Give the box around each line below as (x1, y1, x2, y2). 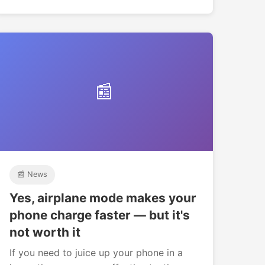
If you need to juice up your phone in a (9, 246, 183, 258)
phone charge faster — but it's (9, 207, 190, 222)
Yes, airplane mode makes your (9, 190, 196, 205)
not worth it (9, 224, 80, 240)
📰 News (17, 170, 47, 179)
